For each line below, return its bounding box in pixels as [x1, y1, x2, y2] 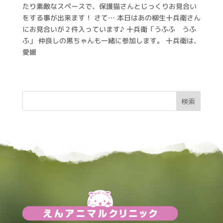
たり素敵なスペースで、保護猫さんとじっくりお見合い [22, 1, 197, 11]
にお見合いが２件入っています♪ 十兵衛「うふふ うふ [22, 24, 196, 34]
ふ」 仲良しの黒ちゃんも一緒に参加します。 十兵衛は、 [22, 36, 201, 46]
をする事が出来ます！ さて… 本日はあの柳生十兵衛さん [22, 13, 201, 23]
